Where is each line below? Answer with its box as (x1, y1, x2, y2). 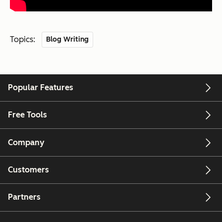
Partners (8, 192, 41, 202)
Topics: (10, 34, 35, 44)
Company (8, 137, 45, 147)
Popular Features (8, 82, 73, 92)
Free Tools (8, 110, 47, 120)
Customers (8, 165, 49, 174)
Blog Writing (46, 35, 89, 44)
